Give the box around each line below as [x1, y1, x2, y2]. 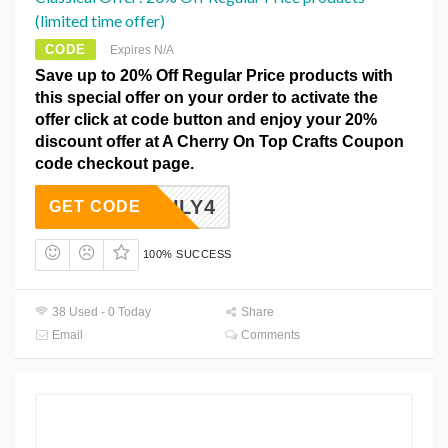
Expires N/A [110, 43, 174, 58]
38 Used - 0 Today [49, 304, 152, 319]
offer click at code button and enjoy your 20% [35, 111, 377, 129]
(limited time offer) [35, 11, 165, 31]
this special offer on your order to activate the [35, 89, 378, 107]
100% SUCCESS [142, 248, 232, 261]
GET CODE [49, 198, 141, 216]
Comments [238, 327, 301, 342]
